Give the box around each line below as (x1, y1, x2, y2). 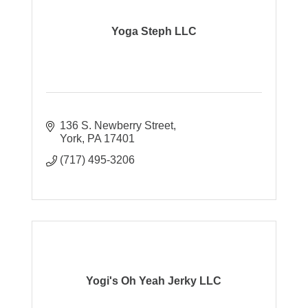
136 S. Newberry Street (60, 119, 174, 131)
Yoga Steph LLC (111, 25, 197, 38)
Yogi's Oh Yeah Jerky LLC (86, 275, 222, 287)
